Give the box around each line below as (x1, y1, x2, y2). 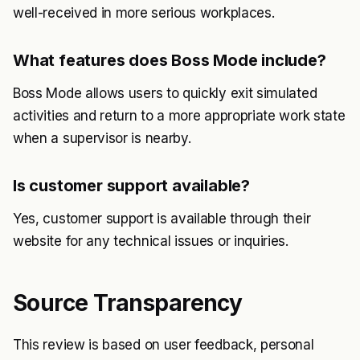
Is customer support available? (13, 175, 250, 195)
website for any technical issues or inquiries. (13, 232, 288, 249)
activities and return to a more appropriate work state (13, 107, 346, 124)
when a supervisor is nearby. (13, 129, 191, 146)
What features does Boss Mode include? (13, 50, 326, 70)
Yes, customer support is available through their (13, 210, 311, 227)
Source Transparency (13, 288, 243, 317)
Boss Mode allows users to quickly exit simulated (13, 84, 317, 101)
